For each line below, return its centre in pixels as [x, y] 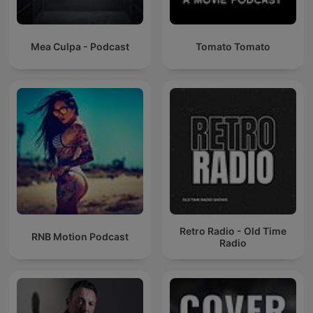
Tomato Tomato [233, 47]
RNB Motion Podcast [80, 237]
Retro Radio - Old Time [233, 231]
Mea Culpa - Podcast [80, 47]
